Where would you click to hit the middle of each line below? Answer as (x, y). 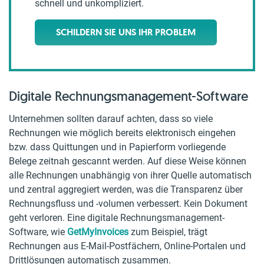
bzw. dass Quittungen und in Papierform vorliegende (117, 147)
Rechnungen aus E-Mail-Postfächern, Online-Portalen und (127, 246)
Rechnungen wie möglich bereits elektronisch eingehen (122, 133)
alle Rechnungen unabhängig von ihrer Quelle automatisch (130, 175)
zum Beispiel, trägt (168, 232)
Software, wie (38, 232)
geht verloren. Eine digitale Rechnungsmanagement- (117, 218)
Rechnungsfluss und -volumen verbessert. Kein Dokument (128, 204)
